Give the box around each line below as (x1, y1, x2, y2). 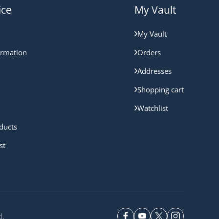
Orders (137, 47, 161, 58)
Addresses (137, 66, 172, 76)
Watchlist (137, 103, 168, 113)
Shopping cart (137, 85, 184, 95)
